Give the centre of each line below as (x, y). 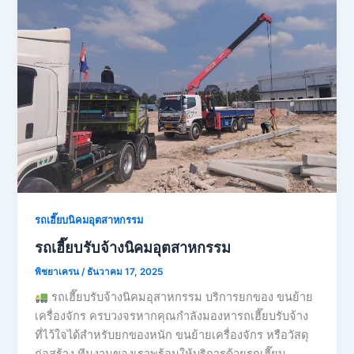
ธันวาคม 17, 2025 (125, 271)
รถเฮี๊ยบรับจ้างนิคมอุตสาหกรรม (133, 247)
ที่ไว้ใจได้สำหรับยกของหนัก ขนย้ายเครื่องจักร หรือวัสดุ (172, 335)
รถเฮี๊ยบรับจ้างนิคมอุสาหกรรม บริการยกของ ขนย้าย (180, 298)
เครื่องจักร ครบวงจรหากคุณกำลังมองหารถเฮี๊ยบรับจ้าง (172, 316)
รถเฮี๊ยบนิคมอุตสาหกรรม (89, 220)
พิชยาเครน (58, 271)
